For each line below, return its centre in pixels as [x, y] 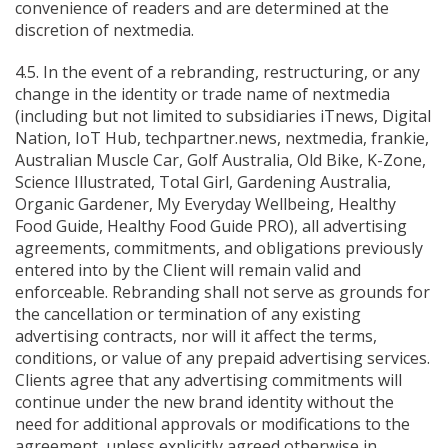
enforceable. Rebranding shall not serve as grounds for [222, 292]
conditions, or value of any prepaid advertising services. [222, 358]
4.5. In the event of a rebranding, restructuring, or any [217, 72]
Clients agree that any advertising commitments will [208, 380]
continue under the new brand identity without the [204, 402]
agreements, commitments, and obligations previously [219, 248]
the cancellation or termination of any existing [188, 314]
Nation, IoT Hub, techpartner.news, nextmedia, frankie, [222, 138]
